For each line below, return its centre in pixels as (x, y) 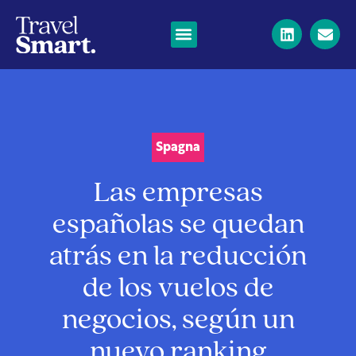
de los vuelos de (178, 288)
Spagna (178, 147)
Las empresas (178, 193)
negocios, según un (178, 320)
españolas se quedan (178, 225)
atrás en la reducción (178, 257)
